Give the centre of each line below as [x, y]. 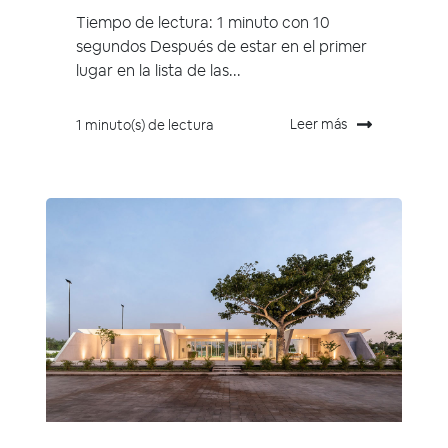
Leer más [318, 124]
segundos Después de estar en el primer [221, 47]
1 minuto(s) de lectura [144, 125]
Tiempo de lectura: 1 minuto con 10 [203, 23]
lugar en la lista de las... [158, 71]
